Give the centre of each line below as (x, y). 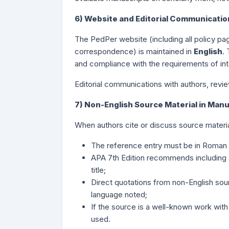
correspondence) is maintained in (134, 51)
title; (98, 170)
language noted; (119, 194)
